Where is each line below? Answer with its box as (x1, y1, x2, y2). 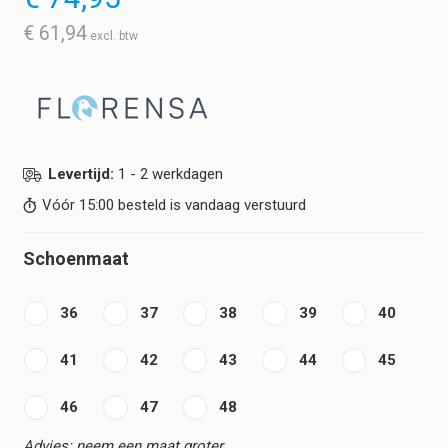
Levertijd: (47, 164, 118, 183)
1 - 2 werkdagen (117, 164, 223, 183)
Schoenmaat (22, 247, 129, 269)
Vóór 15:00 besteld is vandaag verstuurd (41, 196, 306, 215)
